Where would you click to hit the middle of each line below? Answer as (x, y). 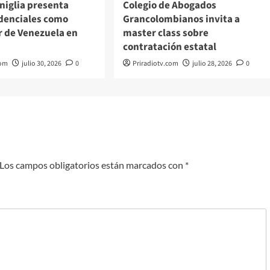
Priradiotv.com (155, 63)
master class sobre (165, 33)
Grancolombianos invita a (181, 19)
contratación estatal (169, 47)
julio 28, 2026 (212, 63)
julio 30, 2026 (42, 63)
